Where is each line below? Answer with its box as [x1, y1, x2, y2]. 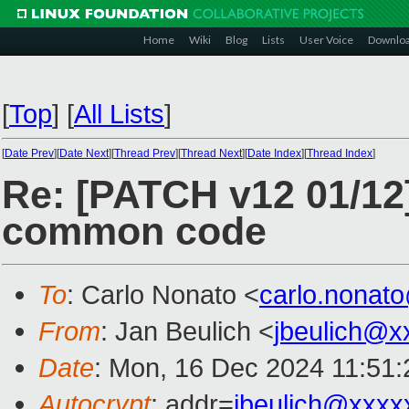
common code [2, 209, 267, 254]
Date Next [59, 147, 109, 160]
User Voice [299, 33, 353, 47]
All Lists [74, 99, 164, 129]
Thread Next [181, 147, 242, 160]
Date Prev [5, 147, 54, 160]
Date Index [247, 147, 301, 160]
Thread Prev [114, 147, 175, 160]
